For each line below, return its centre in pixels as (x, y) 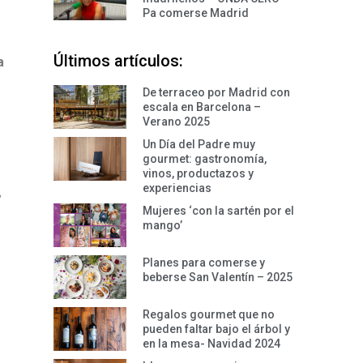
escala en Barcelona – (202, 107)
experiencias (177, 188)
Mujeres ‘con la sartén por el (218, 211)
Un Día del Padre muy (199, 144)
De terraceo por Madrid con (216, 92)
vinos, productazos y (198, 173)
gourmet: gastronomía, (205, 159)
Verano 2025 (176, 122)
